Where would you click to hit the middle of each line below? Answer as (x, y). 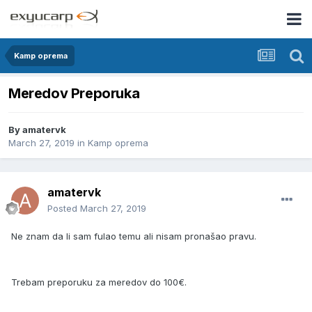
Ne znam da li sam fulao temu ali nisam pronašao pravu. (134, 236)
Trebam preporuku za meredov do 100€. (99, 282)
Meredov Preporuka (74, 94)
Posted (64, 209)
